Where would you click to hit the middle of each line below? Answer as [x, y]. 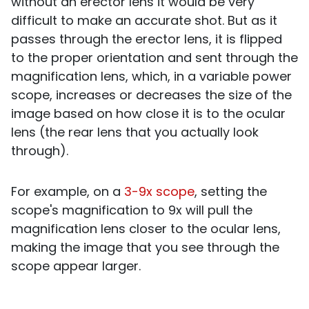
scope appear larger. [76, 266]
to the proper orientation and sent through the [154, 58]
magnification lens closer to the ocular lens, [146, 229]
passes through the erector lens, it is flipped [147, 39]
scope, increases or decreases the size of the [151, 95]
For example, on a [68, 192]
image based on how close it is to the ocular [148, 114]
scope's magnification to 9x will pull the [132, 210]
